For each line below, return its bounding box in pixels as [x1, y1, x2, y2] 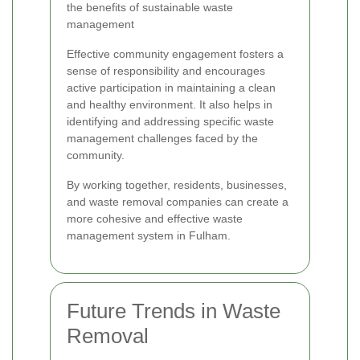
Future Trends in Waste [67, 298, 280, 323]
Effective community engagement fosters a [67, 47, 284, 60]
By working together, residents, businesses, [67, 178, 287, 191]
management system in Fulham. [67, 228, 231, 242]
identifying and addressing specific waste [67, 114, 274, 128]
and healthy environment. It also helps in [67, 97, 272, 111]
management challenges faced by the [67, 131, 258, 145]
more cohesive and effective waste [67, 211, 243, 225]
